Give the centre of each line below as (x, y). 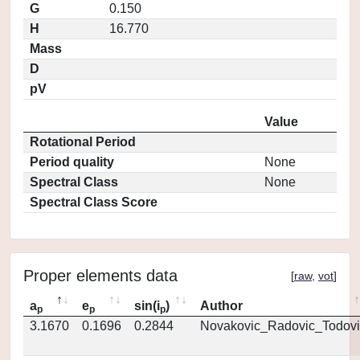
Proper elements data (100, 276)
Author (221, 306)
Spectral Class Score (94, 202)
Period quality (72, 162)
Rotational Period (83, 142)
